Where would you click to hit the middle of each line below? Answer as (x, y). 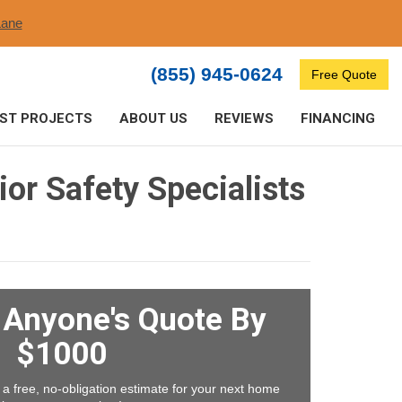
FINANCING (338, 118)
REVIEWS (244, 118)
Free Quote (344, 75)
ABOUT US (153, 118)
